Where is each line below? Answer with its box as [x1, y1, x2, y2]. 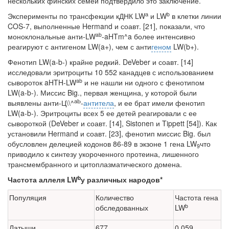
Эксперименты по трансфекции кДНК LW [8, 10, 145, 21]
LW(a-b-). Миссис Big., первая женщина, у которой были [8, 87, 197, 98]
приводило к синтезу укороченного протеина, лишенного [8, 148, 199, 159]
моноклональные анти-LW [8, 31, 96, 41]
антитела [83, 97, 114, 108]
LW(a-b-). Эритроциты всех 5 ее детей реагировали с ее [8, 107, 197, 118]
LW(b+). [171, 41, 199, 52]
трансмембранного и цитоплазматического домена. [8, 158, 182, 169]
